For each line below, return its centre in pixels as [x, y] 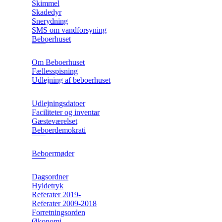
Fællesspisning [55, 71]
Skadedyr [47, 12]
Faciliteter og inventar [66, 112]
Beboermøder [53, 153]
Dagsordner [50, 176]
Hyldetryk [48, 185]
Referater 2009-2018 [64, 203]
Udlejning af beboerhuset [71, 80]
